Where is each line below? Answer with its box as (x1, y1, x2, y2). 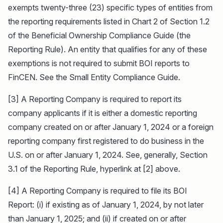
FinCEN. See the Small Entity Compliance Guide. (8, 72, 180, 82)
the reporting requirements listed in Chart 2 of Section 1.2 (8, 16, 210, 26)
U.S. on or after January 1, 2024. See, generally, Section (8, 149, 208, 160)
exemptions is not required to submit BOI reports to (8, 58, 190, 68)
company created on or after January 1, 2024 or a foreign (8, 121, 214, 132)
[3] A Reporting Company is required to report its (8, 94, 182, 104)
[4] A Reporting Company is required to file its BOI (8, 185, 187, 196)
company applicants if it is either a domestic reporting (8, 108, 197, 118)
